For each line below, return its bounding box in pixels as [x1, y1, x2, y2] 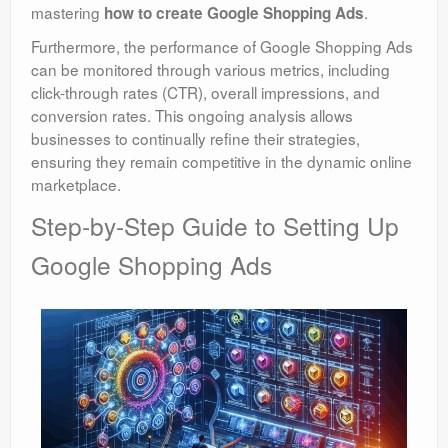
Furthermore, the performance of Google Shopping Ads [31, 35, 413, 58]
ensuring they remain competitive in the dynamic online [31, 150, 412, 173]
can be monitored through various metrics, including [31, 58, 390, 81]
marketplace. [31, 173, 121, 196]
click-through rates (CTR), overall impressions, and [31, 81, 380, 104]
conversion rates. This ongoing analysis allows [31, 104, 353, 127]
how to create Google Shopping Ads [104, 2, 364, 25]
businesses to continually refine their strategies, [31, 127, 360, 150]
